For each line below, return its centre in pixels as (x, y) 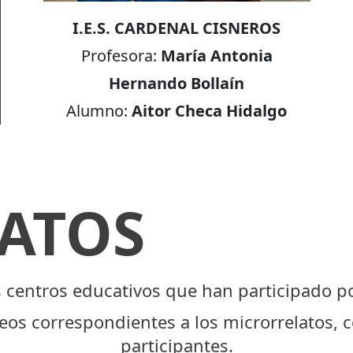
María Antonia (216, 55)
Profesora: (121, 55)
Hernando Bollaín (177, 83)
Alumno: (99, 110)
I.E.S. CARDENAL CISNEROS (177, 28)
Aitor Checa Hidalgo (210, 110)
